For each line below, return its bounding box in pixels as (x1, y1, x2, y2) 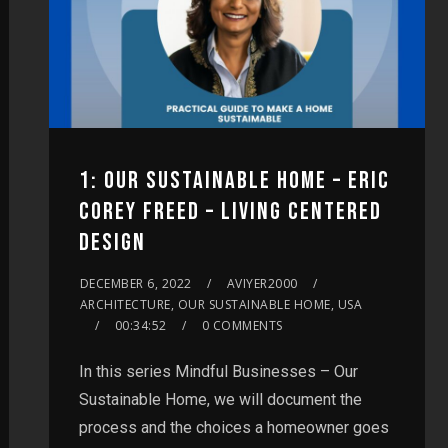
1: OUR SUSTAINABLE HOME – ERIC (78, 165, 390, 195)
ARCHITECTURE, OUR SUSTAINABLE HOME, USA (79, 295, 363, 313)
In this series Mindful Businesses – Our (78, 361, 358, 381)
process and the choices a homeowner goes (78, 417, 389, 437)
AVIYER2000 (226, 274, 298, 292)
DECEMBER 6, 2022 (79, 274, 192, 292)
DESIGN (78, 227, 146, 257)
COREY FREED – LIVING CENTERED (78, 196, 382, 226)
